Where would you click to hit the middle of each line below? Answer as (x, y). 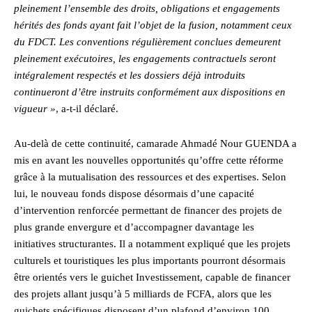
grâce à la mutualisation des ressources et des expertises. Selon (150, 177)
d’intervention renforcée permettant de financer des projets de (148, 211)
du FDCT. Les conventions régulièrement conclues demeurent (147, 42)
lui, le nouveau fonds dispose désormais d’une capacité (134, 194)
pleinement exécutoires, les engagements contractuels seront (145, 59)
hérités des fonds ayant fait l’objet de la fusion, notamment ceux (153, 25)
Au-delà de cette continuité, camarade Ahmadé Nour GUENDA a (155, 144)
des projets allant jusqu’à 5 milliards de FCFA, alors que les (143, 294)
